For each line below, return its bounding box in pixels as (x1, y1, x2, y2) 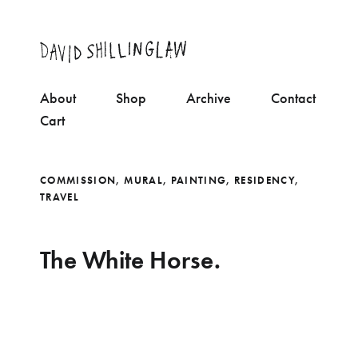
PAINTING (170, 173, 227, 187)
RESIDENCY (234, 173, 296, 187)
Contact (271, 88, 316, 107)
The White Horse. (40, 243, 221, 276)
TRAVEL (40, 189, 80, 204)
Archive (186, 88, 231, 107)
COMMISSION (40, 173, 117, 187)
